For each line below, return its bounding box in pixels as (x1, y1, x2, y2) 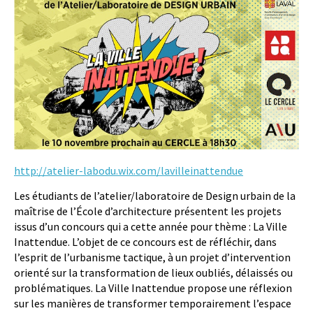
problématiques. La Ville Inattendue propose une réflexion (14, 280, 292, 295)
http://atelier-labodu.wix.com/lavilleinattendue (14, 163, 243, 177)
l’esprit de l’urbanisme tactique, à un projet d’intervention (14, 249, 291, 264)
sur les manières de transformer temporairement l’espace (14, 296, 291, 310)
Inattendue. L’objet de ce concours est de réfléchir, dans (14, 234, 277, 249)
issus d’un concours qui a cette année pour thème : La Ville (14, 219, 287, 233)
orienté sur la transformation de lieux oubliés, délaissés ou (14, 265, 293, 279)
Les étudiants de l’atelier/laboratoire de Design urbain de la (14, 188, 296, 203)
